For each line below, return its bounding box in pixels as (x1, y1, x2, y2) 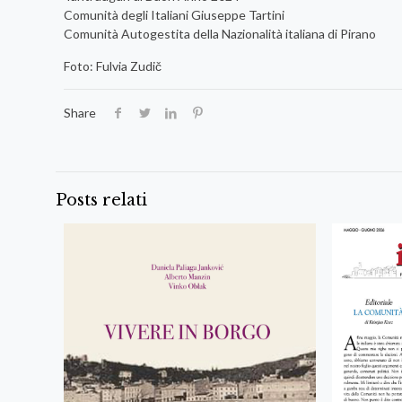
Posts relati (56, 189, 147, 210)
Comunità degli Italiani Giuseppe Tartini (63, 6, 284, 22)
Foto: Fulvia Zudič (63, 57, 162, 74)
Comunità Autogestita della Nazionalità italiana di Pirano (63, 25, 376, 41)
